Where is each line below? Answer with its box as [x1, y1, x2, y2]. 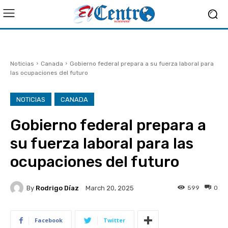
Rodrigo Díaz [36, 184, 79, 192]
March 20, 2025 [85, 184, 134, 192]
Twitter [103, 216, 125, 224]
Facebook [35, 216, 63, 224]
